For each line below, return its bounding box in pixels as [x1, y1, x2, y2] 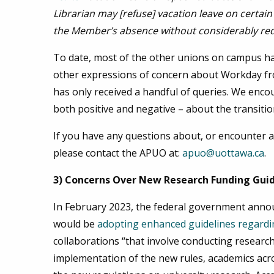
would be [53, 217, 97, 231]
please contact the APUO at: [53, 146, 182, 160]
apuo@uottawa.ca [182, 146, 264, 160]
